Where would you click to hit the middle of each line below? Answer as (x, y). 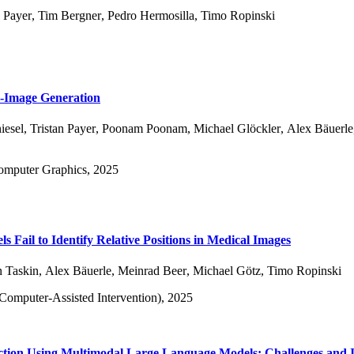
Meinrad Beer (152, 270)
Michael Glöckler (237, 128)
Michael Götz (227, 270)
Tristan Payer (63, 128)
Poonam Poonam (145, 128)
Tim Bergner (70, 15)
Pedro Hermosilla (151, 15)
